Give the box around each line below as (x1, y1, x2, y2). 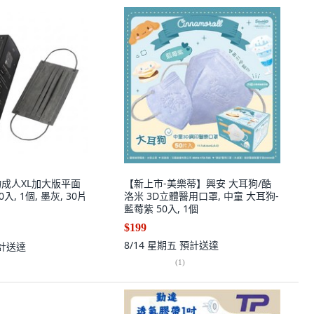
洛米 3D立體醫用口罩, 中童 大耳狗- (124, 189, 279, 203)
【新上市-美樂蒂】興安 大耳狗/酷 (124, 177, 271, 190)
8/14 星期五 (124, 238, 179, 252)
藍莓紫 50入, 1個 (124, 202, 198, 215)
